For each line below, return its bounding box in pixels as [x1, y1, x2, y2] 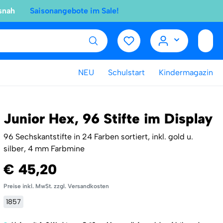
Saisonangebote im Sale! [30, 6, 119, 15]
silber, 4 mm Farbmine [3, 144, 85, 153]
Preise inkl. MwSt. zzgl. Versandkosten [3, 183, 109, 190]
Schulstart [108, 68, 145, 77]
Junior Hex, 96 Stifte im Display [3, 110, 213, 127]
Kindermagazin [159, 68, 213, 77]
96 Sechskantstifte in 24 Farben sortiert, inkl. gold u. [3, 132, 193, 141]
